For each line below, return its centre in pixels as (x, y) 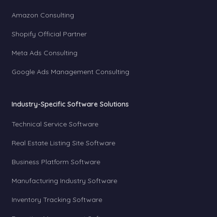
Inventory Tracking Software (57, 200)
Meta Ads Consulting (45, 53)
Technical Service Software (55, 124)
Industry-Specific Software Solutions (70, 104)
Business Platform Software (56, 162)
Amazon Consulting (43, 15)
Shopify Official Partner (49, 34)
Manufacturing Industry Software (64, 181)
